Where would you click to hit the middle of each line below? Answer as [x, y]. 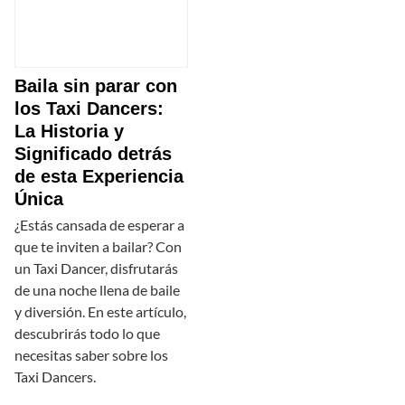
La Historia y [69, 132]
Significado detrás [93, 154]
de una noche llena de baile [97, 290]
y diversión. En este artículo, [100, 312]
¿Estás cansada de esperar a [99, 225]
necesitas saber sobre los [91, 355]
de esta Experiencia [99, 177]
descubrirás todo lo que [87, 334]
